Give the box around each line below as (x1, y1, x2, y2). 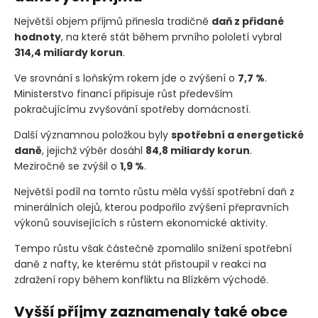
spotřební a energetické (171, 127, 304, 142)
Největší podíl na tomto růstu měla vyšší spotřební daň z (14, 184, 295, 199)
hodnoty (14, 29, 61, 44)
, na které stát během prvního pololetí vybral (61, 29, 282, 44)
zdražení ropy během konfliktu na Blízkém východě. (14, 272, 268, 287)
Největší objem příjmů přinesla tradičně (14, 13, 212, 28)
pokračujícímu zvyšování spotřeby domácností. (14, 102, 251, 116)
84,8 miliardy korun (146, 143, 250, 158)
